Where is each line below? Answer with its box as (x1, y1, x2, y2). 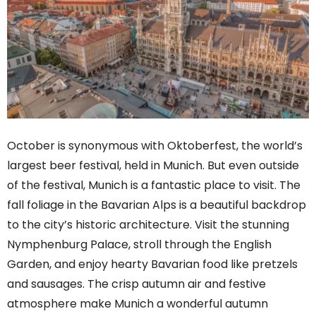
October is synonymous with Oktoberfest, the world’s (7, 138, 303, 154)
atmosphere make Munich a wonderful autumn (7, 296, 268, 312)
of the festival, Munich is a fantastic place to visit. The (7, 177, 300, 194)
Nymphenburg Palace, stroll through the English (7, 236, 272, 253)
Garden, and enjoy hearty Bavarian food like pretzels (7, 256, 298, 273)
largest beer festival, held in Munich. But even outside (7, 157, 299, 174)
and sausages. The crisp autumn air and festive (7, 276, 266, 293)
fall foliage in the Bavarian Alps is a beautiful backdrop (7, 197, 306, 214)
